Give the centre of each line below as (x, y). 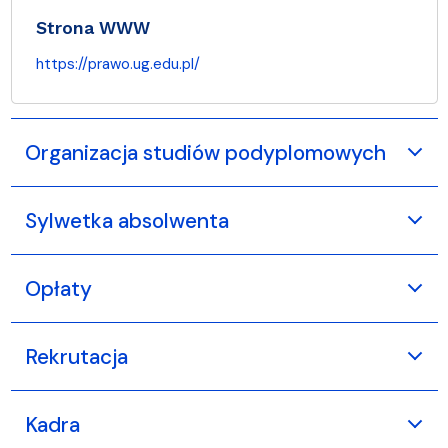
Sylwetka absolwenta (126, 220)
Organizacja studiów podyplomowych (205, 152)
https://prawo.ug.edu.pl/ (118, 63)
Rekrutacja (76, 356)
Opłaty (58, 288)
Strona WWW (93, 27)
